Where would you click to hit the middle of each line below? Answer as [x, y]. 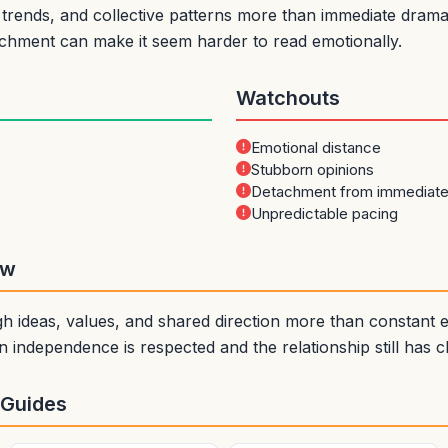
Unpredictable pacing [324, 213]
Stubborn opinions [312, 169]
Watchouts [288, 98]
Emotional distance [316, 147]
